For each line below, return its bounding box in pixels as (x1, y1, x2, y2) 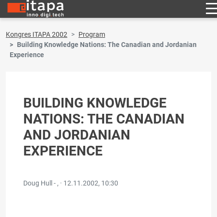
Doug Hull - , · (23, 179, 63, 187)
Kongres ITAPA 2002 (6, 31, 67, 38)
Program (78, 31, 105, 38)
